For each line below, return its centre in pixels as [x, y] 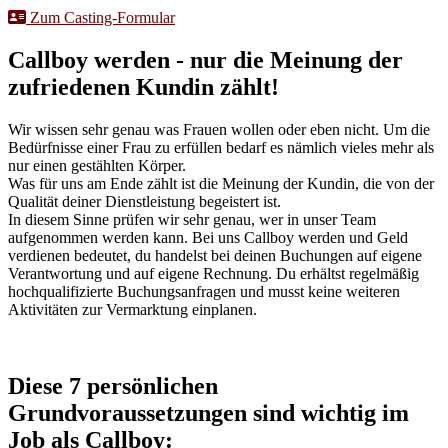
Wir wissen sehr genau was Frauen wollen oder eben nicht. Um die [219, 129]
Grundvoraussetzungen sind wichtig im [208, 412]
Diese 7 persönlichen [113, 385]
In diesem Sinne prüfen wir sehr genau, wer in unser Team [192, 219]
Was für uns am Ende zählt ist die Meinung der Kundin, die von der [221, 183]
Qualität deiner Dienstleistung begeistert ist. [144, 201]
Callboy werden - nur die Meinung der [205, 59]
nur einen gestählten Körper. [97, 165]
